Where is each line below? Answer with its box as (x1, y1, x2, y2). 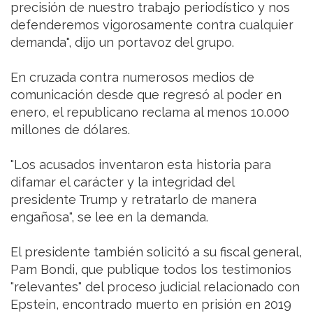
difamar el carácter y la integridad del (10, 175, 234, 190)
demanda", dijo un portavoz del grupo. (10, 35, 234, 50)
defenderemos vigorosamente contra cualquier (10, 17, 293, 33)
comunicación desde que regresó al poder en (10, 87, 282, 103)
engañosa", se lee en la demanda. (10, 210, 208, 225)
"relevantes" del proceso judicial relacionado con (10, 279, 300, 295)
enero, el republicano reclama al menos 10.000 (10, 105, 289, 120)
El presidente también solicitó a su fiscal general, (10, 245, 302, 260)
